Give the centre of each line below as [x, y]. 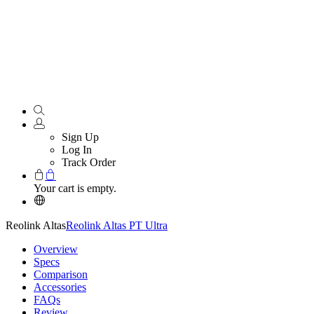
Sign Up [80, 137]
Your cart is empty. [75, 189]
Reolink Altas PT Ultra [117, 226]
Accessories [60, 287]
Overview [56, 250]
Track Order [89, 163]
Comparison [61, 275]
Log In [77, 150]
